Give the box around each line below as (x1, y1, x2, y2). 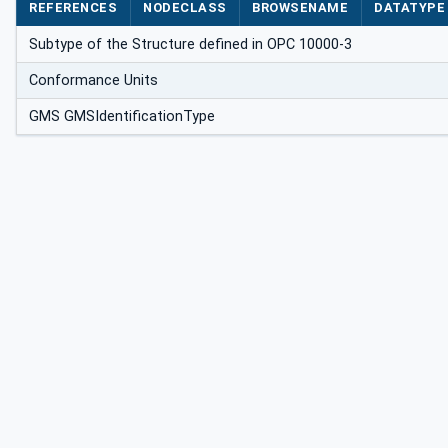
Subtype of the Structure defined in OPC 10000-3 (29, 36, 352, 54)
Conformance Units (29, 72, 158, 90)
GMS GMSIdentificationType (29, 108, 215, 126)
